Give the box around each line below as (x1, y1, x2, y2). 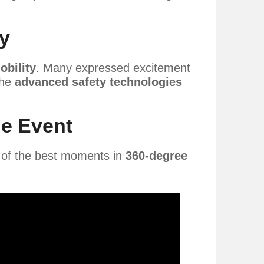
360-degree (126, 149, 187, 163)
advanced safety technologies (15, 75, 182, 89)
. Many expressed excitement (36, 61, 190, 75)
